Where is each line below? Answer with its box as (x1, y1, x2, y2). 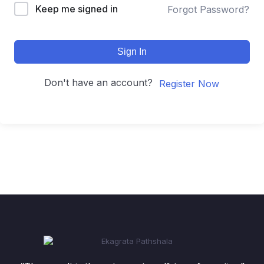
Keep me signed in (35, 3, 118, 15)
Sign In (117, 47, 147, 57)
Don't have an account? (44, 77, 159, 88)
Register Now (159, 77, 219, 90)
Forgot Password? (167, 3, 249, 15)
